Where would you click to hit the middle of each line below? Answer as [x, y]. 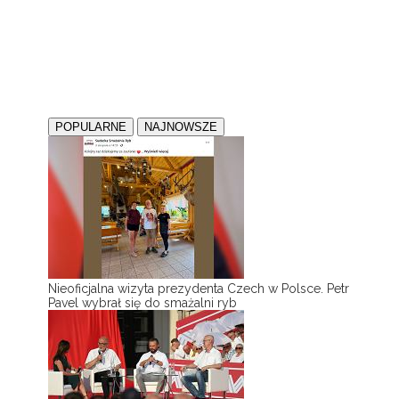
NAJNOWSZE [181, 127]
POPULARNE [91, 127]
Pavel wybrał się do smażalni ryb [142, 303]
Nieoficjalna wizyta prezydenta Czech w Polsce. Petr [199, 289]
